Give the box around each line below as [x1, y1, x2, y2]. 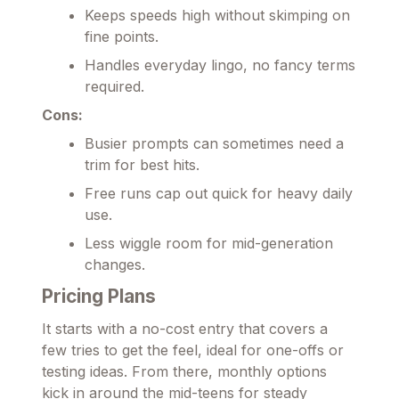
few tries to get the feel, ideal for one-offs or [42, 340, 344, 359]
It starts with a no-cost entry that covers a [42, 319, 328, 338]
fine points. [85, 27, 159, 45]
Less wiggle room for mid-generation [85, 233, 333, 252]
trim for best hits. [85, 155, 199, 174]
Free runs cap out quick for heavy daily [85, 183, 353, 202]
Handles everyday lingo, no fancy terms [85, 55, 355, 74]
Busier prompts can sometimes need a [85, 134, 344, 152]
